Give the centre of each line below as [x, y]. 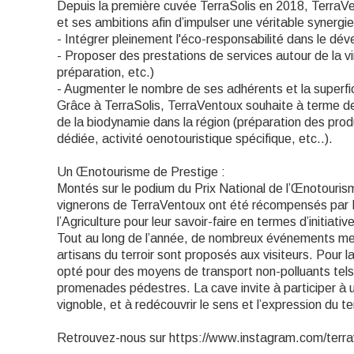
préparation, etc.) [105, 72]
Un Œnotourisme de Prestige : [141, 172]
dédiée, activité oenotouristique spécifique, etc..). [195, 139]
